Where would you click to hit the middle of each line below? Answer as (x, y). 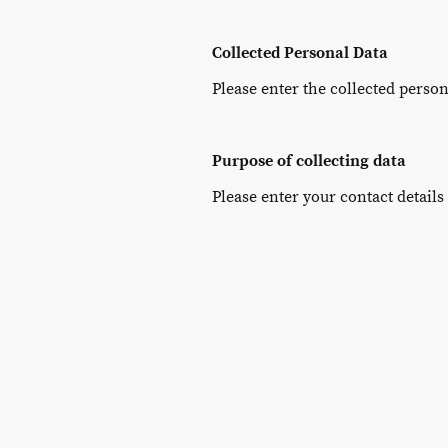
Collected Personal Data (300, 52)
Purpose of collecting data (309, 160)
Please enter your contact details (328, 196)
